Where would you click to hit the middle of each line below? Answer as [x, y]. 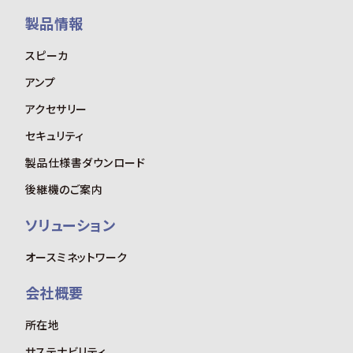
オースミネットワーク [76, 256]
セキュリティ [55, 135]
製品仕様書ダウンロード [85, 162]
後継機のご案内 [64, 189]
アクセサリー [56, 108]
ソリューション [71, 224]
